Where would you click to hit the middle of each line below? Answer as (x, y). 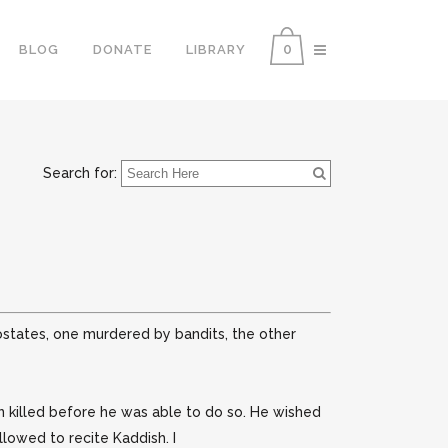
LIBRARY (216, 49)
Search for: (80, 173)
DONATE (122, 49)
